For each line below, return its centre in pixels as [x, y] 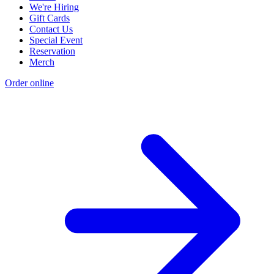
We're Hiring [54, 7]
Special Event [56, 40]
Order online [29, 83]
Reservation [52, 51]
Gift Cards [50, 18]
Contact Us [51, 29]
